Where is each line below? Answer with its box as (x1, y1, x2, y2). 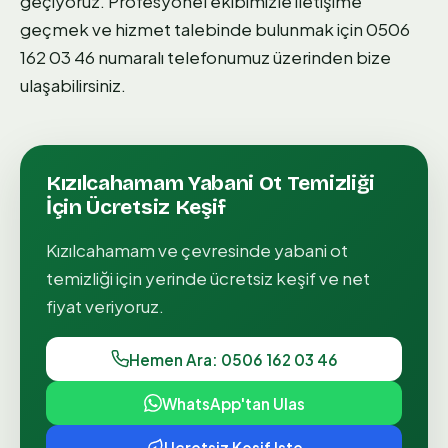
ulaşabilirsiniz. (20, 73, 126, 96)
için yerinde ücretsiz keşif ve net (113, 267, 370, 290)
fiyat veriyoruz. (46, 295, 164, 318)
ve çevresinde (155, 239, 274, 262)
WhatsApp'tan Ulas (161, 393, 305, 413)
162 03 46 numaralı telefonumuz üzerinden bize (20, 45, 391, 68)
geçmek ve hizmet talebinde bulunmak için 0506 (20, 17, 410, 40)
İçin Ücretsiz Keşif (46, 193, 227, 220)
